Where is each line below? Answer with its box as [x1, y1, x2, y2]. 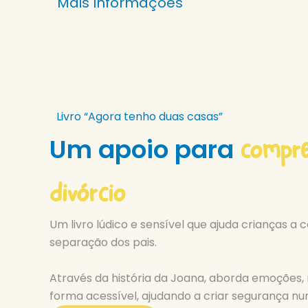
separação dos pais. [49, 234, 157, 251]
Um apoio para [49, 132, 240, 168]
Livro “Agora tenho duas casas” [56, 109, 223, 125]
